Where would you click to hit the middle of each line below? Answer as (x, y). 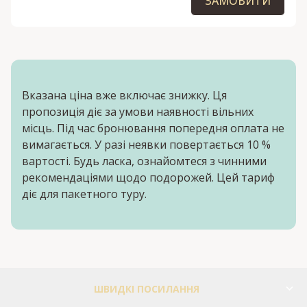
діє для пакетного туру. (84, 194)
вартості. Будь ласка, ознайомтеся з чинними (144, 161)
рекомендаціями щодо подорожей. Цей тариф (148, 177)
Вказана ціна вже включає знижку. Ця (124, 95)
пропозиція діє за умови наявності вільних (138, 111)
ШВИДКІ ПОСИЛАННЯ (147, 288)
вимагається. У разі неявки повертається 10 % (146, 144)
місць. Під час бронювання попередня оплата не (153, 128)
